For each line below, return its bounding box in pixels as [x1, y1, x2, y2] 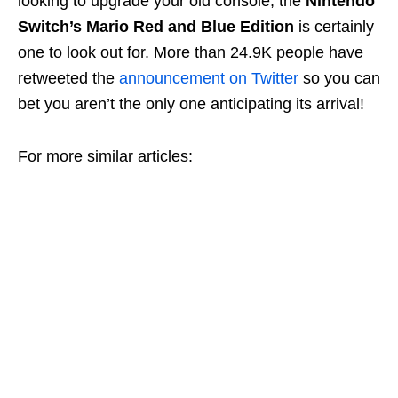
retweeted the [18, 68, 119, 87]
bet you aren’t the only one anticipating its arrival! [18, 94, 364, 113]
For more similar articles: [18, 147, 193, 165]
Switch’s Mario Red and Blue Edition [18, 17, 294, 36]
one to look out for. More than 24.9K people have [18, 43, 363, 61]
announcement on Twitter [119, 68, 303, 87]
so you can [303, 68, 380, 87]
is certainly [294, 17, 374, 36]
